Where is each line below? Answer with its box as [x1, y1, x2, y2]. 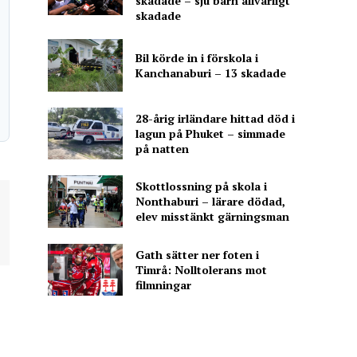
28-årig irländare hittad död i [135, 110, 295, 126]
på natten [135, 140, 189, 156]
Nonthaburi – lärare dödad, [135, 194, 285, 210]
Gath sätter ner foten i [135, 246, 259, 262]
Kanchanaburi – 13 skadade [135, 65, 286, 81]
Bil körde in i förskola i [135, 50, 258, 66]
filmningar [135, 277, 191, 292]
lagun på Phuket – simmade [135, 125, 285, 141]
